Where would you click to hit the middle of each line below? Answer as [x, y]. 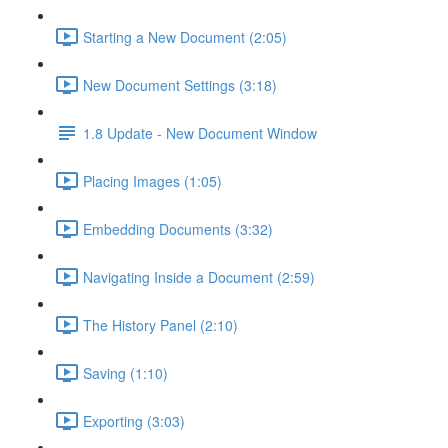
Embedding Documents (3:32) [178, 228]
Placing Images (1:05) [152, 180]
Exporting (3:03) [134, 420]
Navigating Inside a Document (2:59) [199, 276]
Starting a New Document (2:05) [185, 36]
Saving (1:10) [125, 372]
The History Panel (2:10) [160, 324]
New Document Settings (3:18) [180, 84]
